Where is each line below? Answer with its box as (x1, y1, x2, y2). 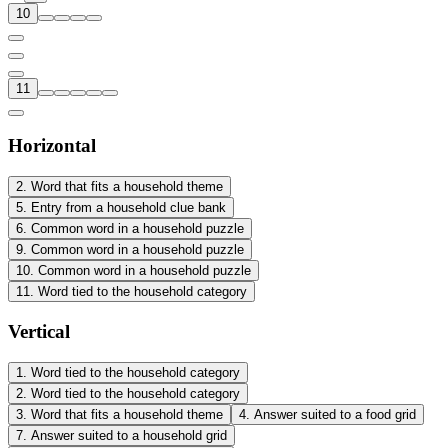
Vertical (8, 320, 70, 342)
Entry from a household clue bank (31, 200, 226, 216)
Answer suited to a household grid (31, 427, 227, 443)
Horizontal (8, 135, 96, 157)
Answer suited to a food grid (254, 406, 416, 422)
